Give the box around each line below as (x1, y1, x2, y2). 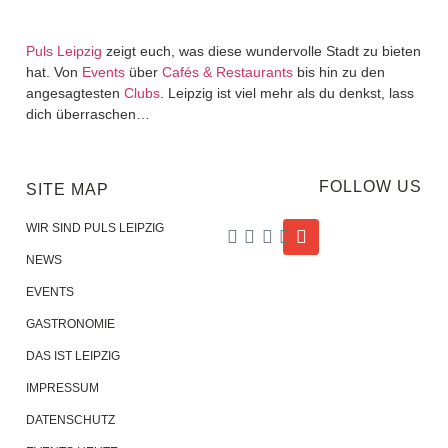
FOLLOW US (319, 178, 422, 196)
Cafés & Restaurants (162, 64, 293, 80)
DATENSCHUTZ (26, 413, 115, 428)
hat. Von (26, 64, 82, 80)
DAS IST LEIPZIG (26, 349, 120, 364)
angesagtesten (26, 85, 124, 101)
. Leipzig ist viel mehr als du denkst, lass (160, 85, 414, 101)
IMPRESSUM (26, 381, 99, 396)
